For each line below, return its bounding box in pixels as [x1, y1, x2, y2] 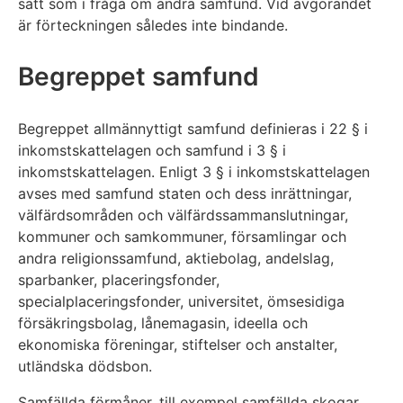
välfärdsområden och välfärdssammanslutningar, [18, 206, 348, 225]
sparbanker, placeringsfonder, [18, 271, 219, 290]
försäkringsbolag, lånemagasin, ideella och [18, 314, 308, 333]
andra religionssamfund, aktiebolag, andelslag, [18, 249, 334, 268]
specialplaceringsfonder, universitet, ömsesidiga [18, 292, 345, 311]
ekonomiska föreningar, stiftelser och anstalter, [18, 336, 337, 354]
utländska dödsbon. [18, 357, 152, 376]
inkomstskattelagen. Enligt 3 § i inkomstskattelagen [18, 163, 370, 182]
